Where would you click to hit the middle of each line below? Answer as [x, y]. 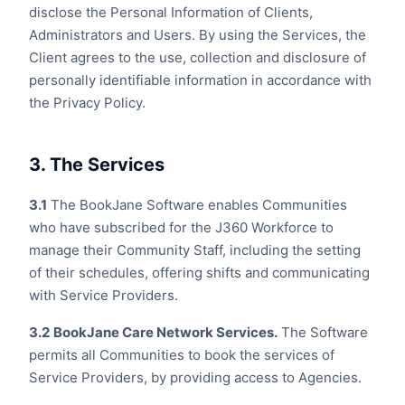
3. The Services [97, 165]
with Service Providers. [104, 295]
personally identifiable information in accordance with [200, 80]
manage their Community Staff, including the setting [195, 250]
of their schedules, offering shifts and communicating [199, 273]
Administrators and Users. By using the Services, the [198, 35]
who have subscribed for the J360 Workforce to [181, 227]
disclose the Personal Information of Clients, [171, 12]
